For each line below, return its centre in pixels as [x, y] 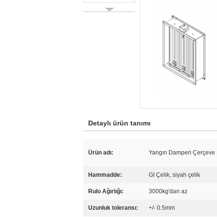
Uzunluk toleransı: [113, 208]
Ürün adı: [101, 153]
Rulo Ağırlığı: [106, 191]
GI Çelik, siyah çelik [174, 175]
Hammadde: [105, 175]
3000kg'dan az [168, 191]
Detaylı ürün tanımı [119, 123]
